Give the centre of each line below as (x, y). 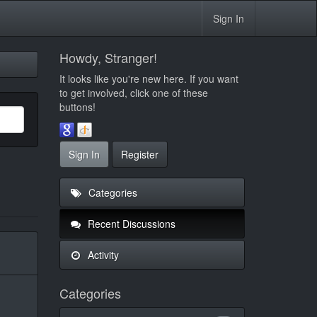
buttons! (77, 107)
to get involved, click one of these (133, 93)
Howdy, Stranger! (108, 57)
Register (139, 154)
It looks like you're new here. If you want (149, 79)
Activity (102, 254)
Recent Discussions (130, 223)
